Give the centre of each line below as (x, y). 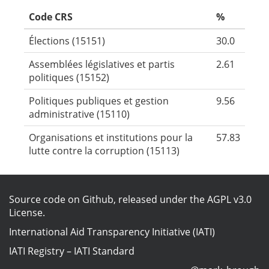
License (26, 213)
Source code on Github (61, 199)
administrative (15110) (79, 114)
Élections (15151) (67, 41)
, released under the (160, 199)
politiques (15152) (69, 77)
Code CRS (51, 17)
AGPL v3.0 (229, 199)
